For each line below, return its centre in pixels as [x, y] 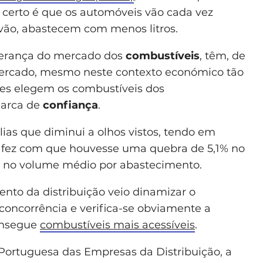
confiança [70, 105]
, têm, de [222, 55]
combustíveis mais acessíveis [117, 225]
